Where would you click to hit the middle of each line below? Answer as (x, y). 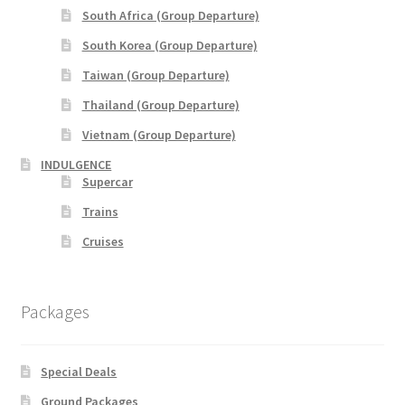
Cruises (103, 242)
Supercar (107, 182)
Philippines (56, 198)
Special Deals (79, 371)
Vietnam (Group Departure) (159, 135)
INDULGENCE (76, 165)
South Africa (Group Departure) (170, 16)
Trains (100, 212)
